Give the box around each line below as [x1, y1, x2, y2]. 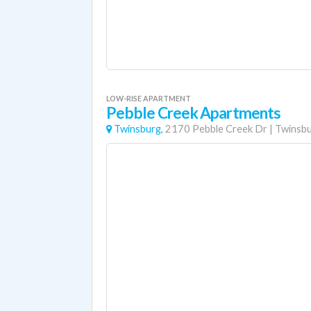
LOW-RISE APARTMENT [106, 94, 191, 103]
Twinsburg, [114, 123, 163, 135]
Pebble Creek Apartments [106, 103, 281, 122]
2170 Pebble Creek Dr [165, 123, 267, 135]
